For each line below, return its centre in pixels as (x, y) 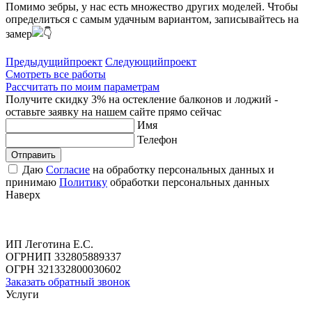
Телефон (157, 140)
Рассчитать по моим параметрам (83, 87)
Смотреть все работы (56, 75)
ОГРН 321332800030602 (63, 270)
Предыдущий (38, 62)
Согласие (68, 170)
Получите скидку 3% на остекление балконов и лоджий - (142, 100)
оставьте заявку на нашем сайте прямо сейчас (114, 112)
